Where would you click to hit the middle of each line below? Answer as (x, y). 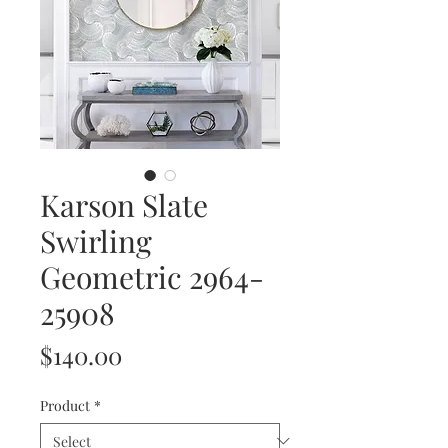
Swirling (96, 240)
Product (65, 405)
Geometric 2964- (152, 276)
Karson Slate (124, 204)
